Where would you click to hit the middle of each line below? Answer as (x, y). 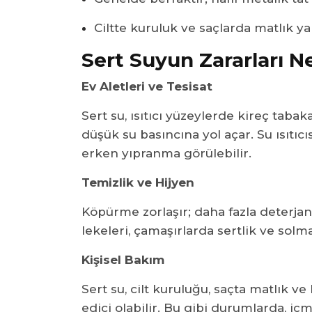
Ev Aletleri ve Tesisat (147, 86)
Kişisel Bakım (123, 259)
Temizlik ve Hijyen (138, 182)
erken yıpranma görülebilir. (166, 153)
